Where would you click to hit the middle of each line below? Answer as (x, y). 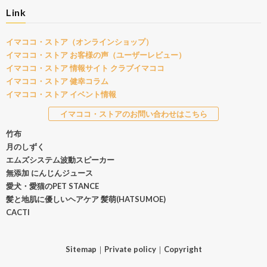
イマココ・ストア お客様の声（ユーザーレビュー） (96, 55)
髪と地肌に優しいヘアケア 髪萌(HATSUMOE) (86, 199)
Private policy (130, 249)
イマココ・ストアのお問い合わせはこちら (133, 114)
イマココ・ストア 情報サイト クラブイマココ (85, 68)
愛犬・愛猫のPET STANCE (52, 186)
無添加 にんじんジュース (49, 173)
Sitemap (81, 249)
